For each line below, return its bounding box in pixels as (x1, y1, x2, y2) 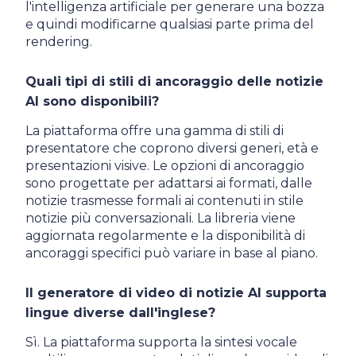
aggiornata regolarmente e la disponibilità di (25, 227, 305, 243)
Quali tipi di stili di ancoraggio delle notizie (25, 73, 323, 89)
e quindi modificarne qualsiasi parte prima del (25, 16, 314, 32)
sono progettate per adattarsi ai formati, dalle (25, 175, 312, 191)
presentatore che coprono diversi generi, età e (25, 140, 319, 156)
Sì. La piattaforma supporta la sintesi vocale (25, 334, 297, 350)
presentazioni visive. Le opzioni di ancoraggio (25, 157, 304, 173)
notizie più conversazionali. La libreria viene (25, 210, 296, 226)
